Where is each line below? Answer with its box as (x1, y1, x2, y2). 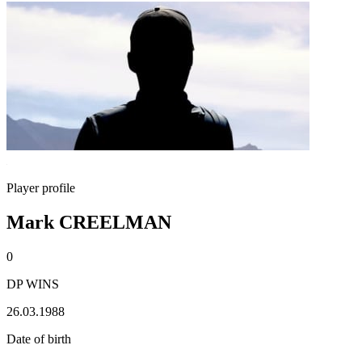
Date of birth (6, 331, 71, 346)
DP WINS (6, 276, 59, 291)
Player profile (6, 181, 75, 195)
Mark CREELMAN (6, 211, 171, 233)
